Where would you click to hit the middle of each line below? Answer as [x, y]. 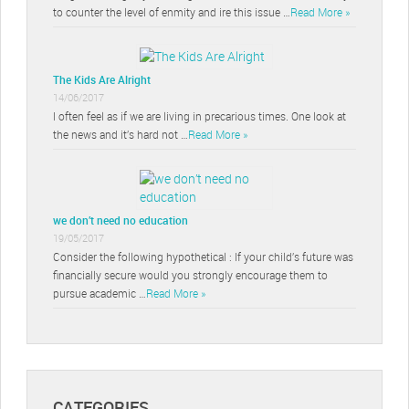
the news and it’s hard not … [121, 134]
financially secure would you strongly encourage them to [190, 274]
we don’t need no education [121, 220]
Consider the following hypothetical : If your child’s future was [203, 256]
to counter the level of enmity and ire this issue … [172, 11]
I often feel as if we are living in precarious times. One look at [199, 115]
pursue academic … [100, 293]
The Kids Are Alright [102, 79]
